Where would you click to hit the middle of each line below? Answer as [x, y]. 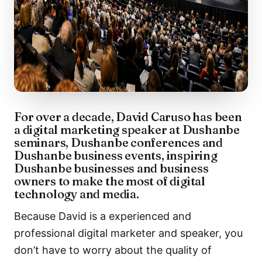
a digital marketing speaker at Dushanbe [127, 130]
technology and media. [77, 194]
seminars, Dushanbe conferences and [119, 142]
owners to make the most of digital [110, 181]
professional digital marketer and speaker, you [128, 233]
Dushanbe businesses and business [111, 168]
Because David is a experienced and [103, 216]
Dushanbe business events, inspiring [116, 155]
